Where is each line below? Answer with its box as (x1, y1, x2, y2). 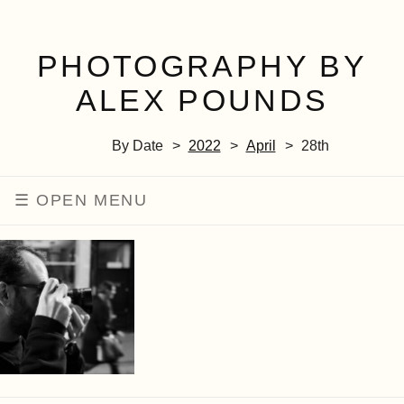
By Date (111, 138, 163, 153)
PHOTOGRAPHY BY (36, 49, 368, 83)
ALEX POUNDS (75, 83, 329, 117)
